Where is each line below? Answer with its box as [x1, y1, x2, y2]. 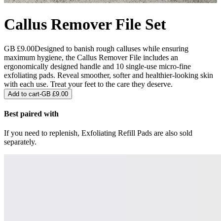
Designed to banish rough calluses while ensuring [35, 44, 188, 53]
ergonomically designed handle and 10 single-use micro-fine [4, 62, 191, 71]
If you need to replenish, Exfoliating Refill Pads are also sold [4, 129, 192, 138]
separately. [4, 138, 37, 147]
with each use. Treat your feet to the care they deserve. [4, 79, 173, 88]
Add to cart [8, 90, 39, 98]
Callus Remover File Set [4, 15, 166, 34]
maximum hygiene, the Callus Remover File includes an [4, 53, 178, 62]
